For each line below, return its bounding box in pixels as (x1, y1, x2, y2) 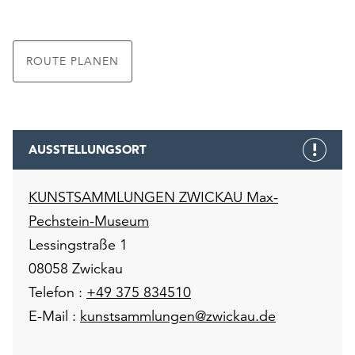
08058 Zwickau (29, 259, 123, 278)
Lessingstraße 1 (29, 235, 128, 254)
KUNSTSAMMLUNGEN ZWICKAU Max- (29, 188, 278, 207)
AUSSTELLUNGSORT (29, 142, 147, 158)
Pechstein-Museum (29, 212, 149, 231)
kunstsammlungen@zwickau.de (80, 307, 276, 326)
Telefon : (29, 283, 86, 302)
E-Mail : (29, 307, 80, 326)
